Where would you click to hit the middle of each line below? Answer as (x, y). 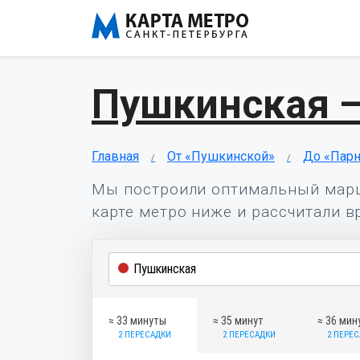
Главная (115, 156)
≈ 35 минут (238, 321)
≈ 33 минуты (137, 321)
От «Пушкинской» (221, 156)
